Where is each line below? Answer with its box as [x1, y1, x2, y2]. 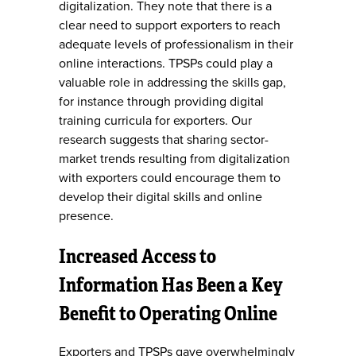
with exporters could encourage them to [59, 169, 281, 186]
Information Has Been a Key [59, 269, 283, 298]
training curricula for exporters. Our [59, 112, 252, 129]
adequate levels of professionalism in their [59, 36, 293, 52]
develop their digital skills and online [59, 188, 262, 205]
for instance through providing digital [59, 93, 264, 110]
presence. [59, 207, 114, 224]
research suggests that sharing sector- [59, 131, 269, 148]
